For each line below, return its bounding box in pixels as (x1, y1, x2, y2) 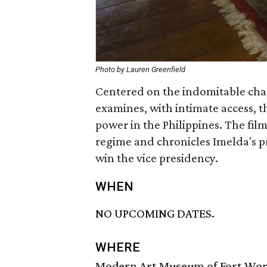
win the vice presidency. (95, 151, 218, 165)
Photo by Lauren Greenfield (95, 65, 185, 74)
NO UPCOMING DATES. (95, 206, 215, 221)
